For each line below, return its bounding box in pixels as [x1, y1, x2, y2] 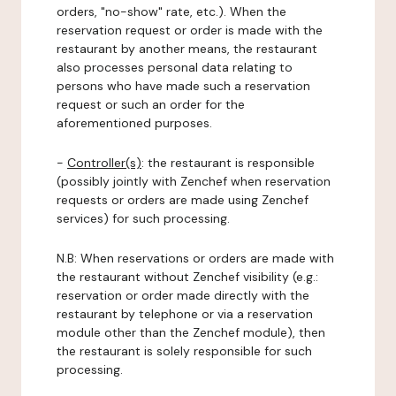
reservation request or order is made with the [57, 22, 323, 38]
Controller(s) [67, 155, 141, 171]
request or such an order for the [57, 96, 245, 112]
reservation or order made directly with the [57, 287, 309, 303]
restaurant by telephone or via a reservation [57, 306, 313, 322]
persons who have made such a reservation [57, 78, 310, 94]
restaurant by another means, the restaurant [57, 41, 317, 57]
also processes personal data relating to [57, 59, 293, 75]
